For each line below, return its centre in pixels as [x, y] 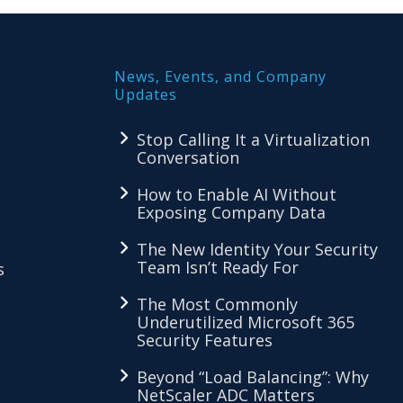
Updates [146, 94]
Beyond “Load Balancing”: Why [253, 377]
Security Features [205, 340]
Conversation [188, 157]
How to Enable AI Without [237, 194]
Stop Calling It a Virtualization [253, 139]
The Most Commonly [217, 304]
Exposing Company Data [231, 212]
